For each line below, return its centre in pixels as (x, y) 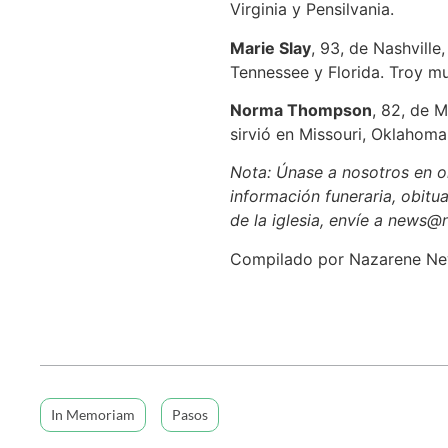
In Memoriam (93, 415)
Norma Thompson (300, 109)
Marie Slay (270, 47)
